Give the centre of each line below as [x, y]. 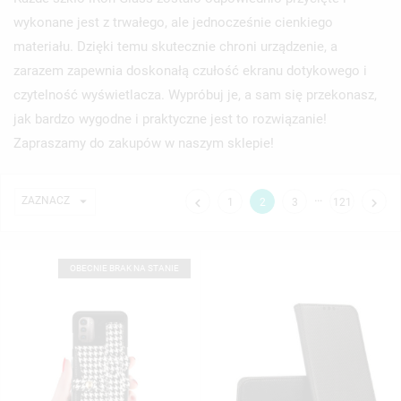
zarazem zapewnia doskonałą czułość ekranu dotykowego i [190, 70]
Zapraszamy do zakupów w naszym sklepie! [144, 143]
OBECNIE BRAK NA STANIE [124, 268]
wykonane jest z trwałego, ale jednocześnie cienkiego [173, 22]
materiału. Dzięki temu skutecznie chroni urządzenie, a [175, 46]
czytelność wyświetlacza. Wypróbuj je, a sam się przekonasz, [195, 94]
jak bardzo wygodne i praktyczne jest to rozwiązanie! [170, 119]
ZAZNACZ [46, 200]
